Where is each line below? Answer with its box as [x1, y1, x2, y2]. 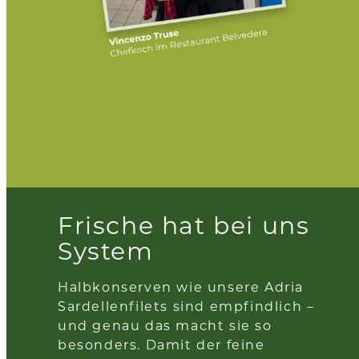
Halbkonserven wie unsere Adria [58, 278, 305, 296]
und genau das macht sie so [58, 317, 272, 334]
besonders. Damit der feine [58, 336, 265, 353]
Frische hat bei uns [58, 209, 310, 241]
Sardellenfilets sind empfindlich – [58, 297, 315, 315]
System [58, 235, 154, 267]
